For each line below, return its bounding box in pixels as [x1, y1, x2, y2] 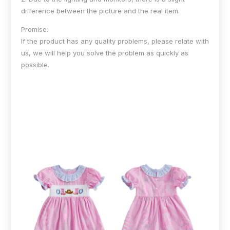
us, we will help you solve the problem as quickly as [21, 48, 188, 57]
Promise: [21, 25, 48, 33]
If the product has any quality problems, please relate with [21, 36, 209, 45]
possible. [21, 60, 49, 69]
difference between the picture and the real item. [21, 6, 180, 15]
